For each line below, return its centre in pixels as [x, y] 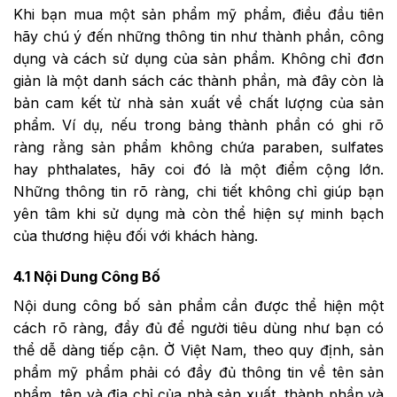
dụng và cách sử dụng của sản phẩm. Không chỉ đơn [198, 58]
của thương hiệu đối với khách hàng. [136, 235]
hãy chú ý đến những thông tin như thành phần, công [198, 36]
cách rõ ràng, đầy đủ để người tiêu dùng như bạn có [198, 327]
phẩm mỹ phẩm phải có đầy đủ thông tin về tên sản [198, 372]
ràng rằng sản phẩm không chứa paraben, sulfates [198, 147]
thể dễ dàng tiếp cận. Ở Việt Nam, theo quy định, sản [198, 350]
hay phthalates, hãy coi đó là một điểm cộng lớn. [198, 169]
